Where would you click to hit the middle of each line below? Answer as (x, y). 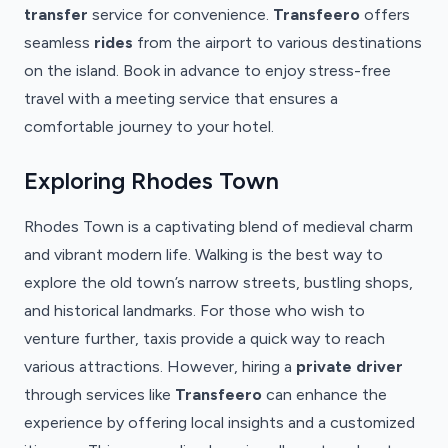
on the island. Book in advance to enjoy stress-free (207, 70)
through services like (99, 394)
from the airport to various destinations (277, 42)
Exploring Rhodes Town (151, 180)
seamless (59, 42)
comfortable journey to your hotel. (149, 126)
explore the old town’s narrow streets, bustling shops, (218, 282)
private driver (349, 366)
